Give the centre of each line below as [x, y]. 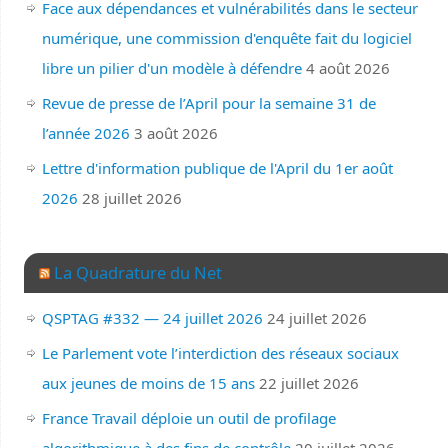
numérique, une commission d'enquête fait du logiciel [226, 37]
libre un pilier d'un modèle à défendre [171, 67]
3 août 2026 [175, 132]
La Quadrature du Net [137, 272]
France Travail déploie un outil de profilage [188, 417]
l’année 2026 [85, 132]
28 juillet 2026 [131, 197]
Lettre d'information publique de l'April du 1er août [217, 167]
